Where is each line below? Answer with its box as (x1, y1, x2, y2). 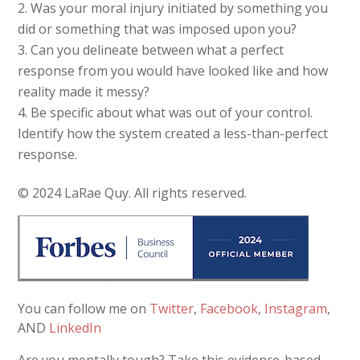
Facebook (200, 299, 259, 317)
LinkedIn (49, 318, 102, 337)
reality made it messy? (18, 82, 150, 100)
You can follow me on (18, 299, 150, 317)
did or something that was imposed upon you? (18, 19, 297, 38)
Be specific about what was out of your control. (31, 103, 313, 121)
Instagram (264, 299, 328, 317)
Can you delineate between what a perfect (31, 40, 284, 59)
